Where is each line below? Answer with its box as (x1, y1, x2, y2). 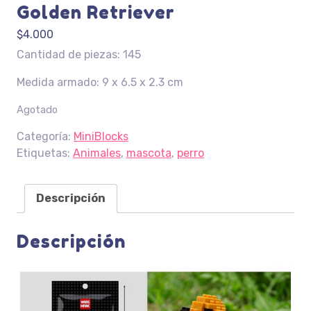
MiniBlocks (74, 130, 128, 144)
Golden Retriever (17, 2, 175, 24)
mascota (126, 146, 171, 160)
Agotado (17, 103, 58, 117)
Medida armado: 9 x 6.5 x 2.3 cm (17, 76, 183, 90)
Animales (73, 146, 121, 160)
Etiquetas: (17, 146, 73, 160)
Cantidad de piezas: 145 (17, 48, 141, 62)
